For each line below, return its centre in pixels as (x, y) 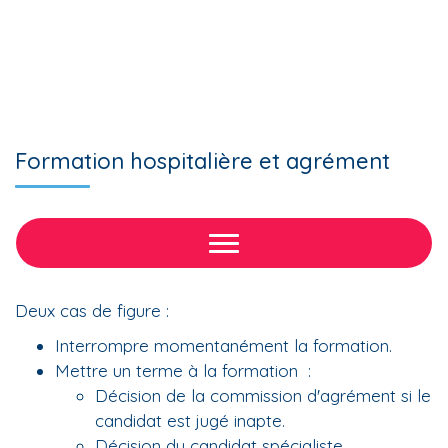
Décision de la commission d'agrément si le (263, 395)
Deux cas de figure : (94, 310)
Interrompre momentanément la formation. (223, 345)
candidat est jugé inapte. (190, 420)
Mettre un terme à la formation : (183, 370)
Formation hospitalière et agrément (202, 161)
